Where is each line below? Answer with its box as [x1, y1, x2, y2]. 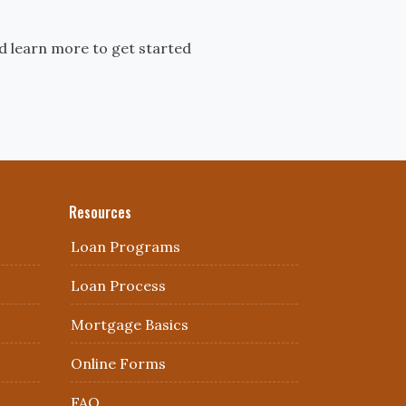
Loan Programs [71, 237, 180, 256]
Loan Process [71, 276, 166, 295]
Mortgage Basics [71, 315, 188, 333]
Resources [69, 201, 131, 223]
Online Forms [71, 354, 166, 372]
